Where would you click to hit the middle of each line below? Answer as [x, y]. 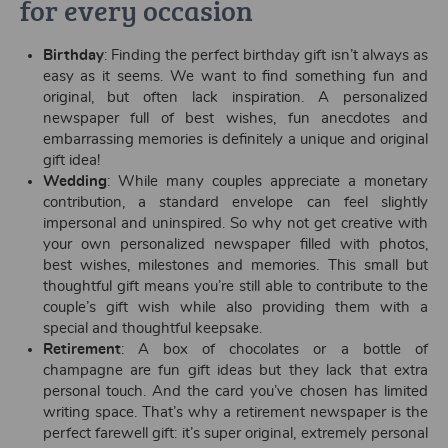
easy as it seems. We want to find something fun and [235, 76]
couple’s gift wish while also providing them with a [235, 307]
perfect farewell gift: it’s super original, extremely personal [235, 433]
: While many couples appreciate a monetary [267, 181]
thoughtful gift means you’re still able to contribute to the [235, 286]
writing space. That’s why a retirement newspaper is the [235, 412]
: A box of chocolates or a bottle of [274, 349]
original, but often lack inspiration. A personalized [235, 97]
